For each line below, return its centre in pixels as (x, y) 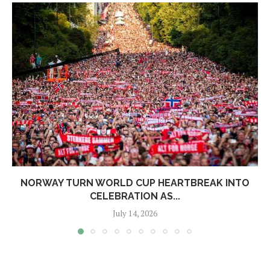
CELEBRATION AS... (135, 196)
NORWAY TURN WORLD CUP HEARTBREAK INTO (135, 183)
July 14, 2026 (135, 213)
